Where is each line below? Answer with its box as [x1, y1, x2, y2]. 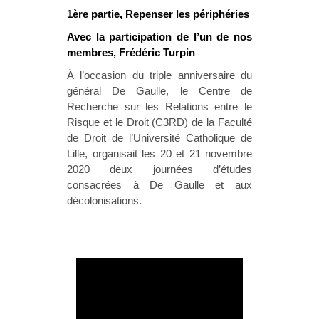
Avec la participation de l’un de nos [67, 31, 252, 43]
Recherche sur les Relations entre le [67, 100, 252, 113]
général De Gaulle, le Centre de [67, 85, 252, 98]
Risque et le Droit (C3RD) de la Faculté [67, 116, 252, 129]
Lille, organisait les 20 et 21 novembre [67, 147, 252, 160]
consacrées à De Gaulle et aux [67, 179, 252, 192]
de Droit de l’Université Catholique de [67, 132, 252, 145]
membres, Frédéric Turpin [67, 46, 195, 59]
